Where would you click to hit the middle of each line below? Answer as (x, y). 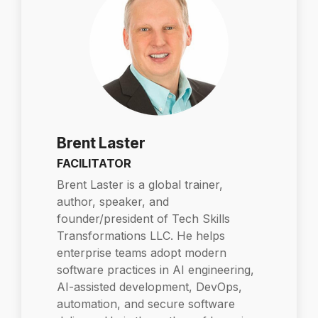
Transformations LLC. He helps (141, 236)
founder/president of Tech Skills (143, 219)
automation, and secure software (146, 304)
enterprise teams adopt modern (142, 253)
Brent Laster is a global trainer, (140, 185)
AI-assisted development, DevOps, (149, 287)
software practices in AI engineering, (155, 270)
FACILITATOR (94, 163)
